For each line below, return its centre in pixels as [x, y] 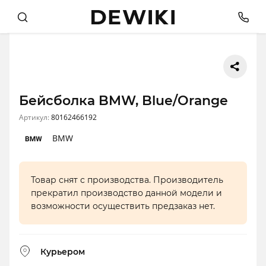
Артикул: [35, 118]
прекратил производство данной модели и [126, 193]
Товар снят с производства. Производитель [127, 180]
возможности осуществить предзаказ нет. [123, 206]
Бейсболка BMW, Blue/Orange [123, 101]
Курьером [63, 252]
